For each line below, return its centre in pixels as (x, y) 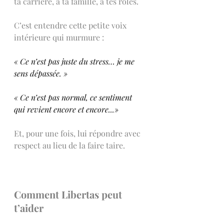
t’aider (29, 207)
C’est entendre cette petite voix (71, 25)
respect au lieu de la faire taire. (69, 145)
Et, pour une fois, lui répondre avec (78, 133)
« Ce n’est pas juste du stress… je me (75, 61)
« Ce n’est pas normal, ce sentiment (74, 97)
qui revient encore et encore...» (66, 109)
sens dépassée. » (41, 73)
